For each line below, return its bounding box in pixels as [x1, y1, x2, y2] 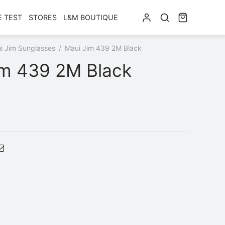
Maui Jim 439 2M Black [63, 44, 142, 52]
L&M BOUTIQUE [63, 13, 118, 22]
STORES [28, 13, 57, 22]
